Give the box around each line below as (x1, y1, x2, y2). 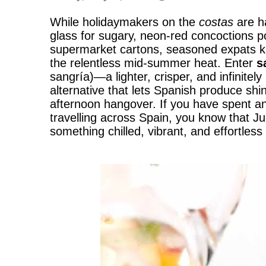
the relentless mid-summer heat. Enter (50, 56, 257, 69)
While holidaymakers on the (50, 15, 199, 28)
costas (199, 15, 234, 28)
